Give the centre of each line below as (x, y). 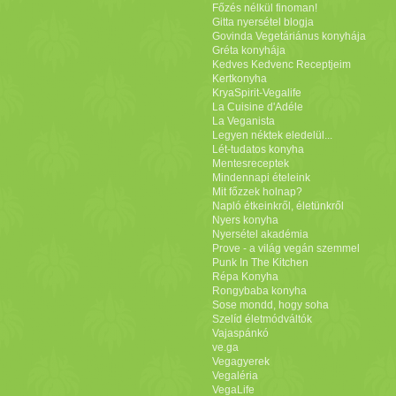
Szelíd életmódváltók (262, 319)
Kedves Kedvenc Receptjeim (281, 65)
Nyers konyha (245, 220)
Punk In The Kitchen (260, 263)
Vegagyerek (240, 362)
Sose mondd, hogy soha (270, 305)
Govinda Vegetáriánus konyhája (289, 36)
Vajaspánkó (240, 333)
